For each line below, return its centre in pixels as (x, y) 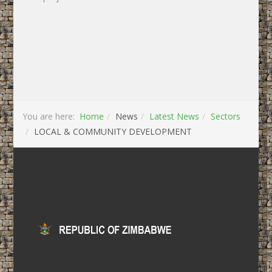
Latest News (175, 116)
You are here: (51, 116)
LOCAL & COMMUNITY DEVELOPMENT (113, 131)
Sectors (226, 116)
